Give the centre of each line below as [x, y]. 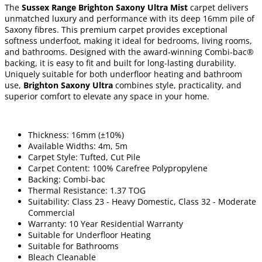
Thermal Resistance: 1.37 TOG [87, 190]
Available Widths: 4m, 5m [78, 146]
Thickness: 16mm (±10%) [76, 135]
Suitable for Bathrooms [73, 246]
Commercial [51, 212]
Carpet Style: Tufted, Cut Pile [84, 157]
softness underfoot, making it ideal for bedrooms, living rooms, [128, 40]
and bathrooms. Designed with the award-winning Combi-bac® [129, 51]
